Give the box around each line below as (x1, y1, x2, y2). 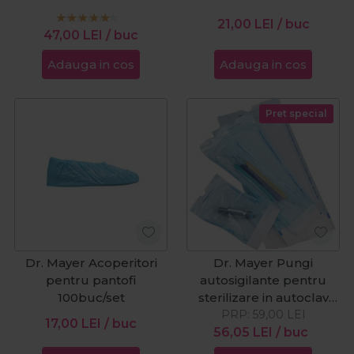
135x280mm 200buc (200, 307, 326, 322)
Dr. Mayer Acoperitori (24, 254, 157, 270)
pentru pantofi (46, 272, 136, 288)
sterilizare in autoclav (198, 289, 329, 305)
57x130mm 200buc (205, 4, 322, 20)
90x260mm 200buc (29, 4, 153, 20)
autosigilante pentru (200, 272, 326, 288)
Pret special (265, 107, 328, 119)
